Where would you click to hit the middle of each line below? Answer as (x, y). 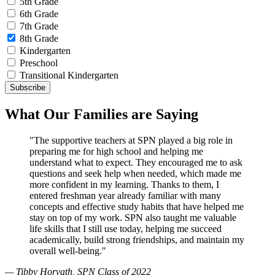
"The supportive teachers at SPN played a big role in (131, 140)
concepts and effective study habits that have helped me (137, 206)
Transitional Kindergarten (69, 76)
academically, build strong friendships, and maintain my (137, 239)
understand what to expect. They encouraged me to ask (136, 162)
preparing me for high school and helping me (116, 151)
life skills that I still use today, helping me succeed (126, 228)
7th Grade (39, 26)
